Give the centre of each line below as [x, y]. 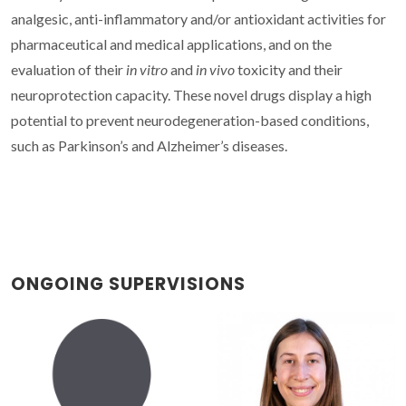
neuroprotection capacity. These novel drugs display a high [191, 95]
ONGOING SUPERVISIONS [128, 284]
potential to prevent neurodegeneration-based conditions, [190, 121]
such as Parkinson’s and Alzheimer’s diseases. [150, 146]
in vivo [215, 70]
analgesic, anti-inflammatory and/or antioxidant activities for [198, 19]
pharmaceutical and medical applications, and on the [171, 44]
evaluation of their [68, 70]
